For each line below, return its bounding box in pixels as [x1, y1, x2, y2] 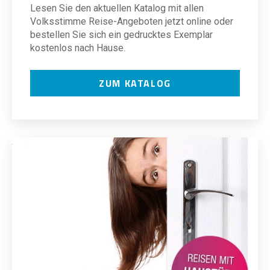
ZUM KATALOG [99, 76, 171, 90]
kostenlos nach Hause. [30, 42, 125, 54]
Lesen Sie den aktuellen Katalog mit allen [30, 2, 204, 14]
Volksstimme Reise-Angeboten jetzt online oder [30, 16, 233, 27]
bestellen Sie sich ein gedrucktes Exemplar [30, 29, 213, 40]
